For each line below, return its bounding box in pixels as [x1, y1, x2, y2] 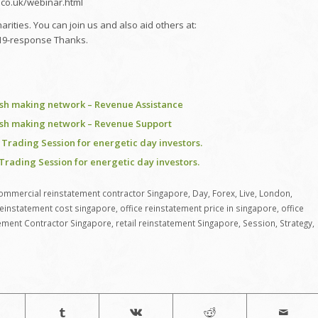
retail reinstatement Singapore [116, 216, 238, 229]
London [259, 187, 290, 199]
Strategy [280, 216, 312, 229]
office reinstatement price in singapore [120, 202, 277, 214]
